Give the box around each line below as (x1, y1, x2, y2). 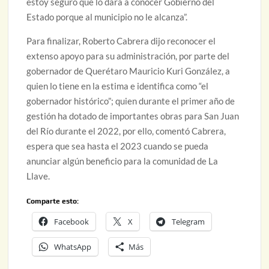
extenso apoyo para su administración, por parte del (26, 50, 230, 62)
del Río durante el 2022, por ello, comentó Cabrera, (26, 125, 226, 137)
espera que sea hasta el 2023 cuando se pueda (26, 141, 209, 152)
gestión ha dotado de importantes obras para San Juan (26, 110, 240, 122)
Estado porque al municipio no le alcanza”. (26, 11, 188, 23)
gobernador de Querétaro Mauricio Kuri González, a (26, 65, 231, 77)
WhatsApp (54, 241, 92, 253)
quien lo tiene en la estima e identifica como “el (26, 80, 209, 92)
